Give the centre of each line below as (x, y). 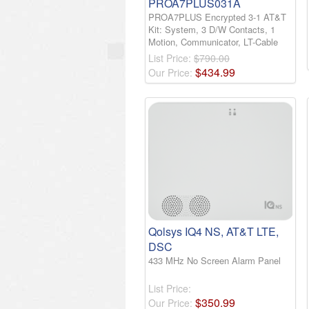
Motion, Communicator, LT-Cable (213, 42)
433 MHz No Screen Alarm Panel (215, 260)
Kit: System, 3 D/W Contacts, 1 (212, 30)
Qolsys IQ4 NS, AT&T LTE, (213, 231)
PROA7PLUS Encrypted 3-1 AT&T (217, 17)
